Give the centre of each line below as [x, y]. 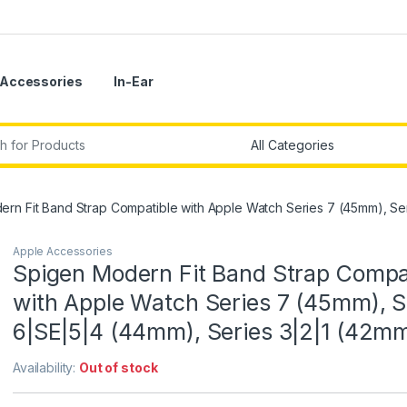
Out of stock [119, 368]
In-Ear [134, 82]
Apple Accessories [63, 252]
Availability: [46, 368]
